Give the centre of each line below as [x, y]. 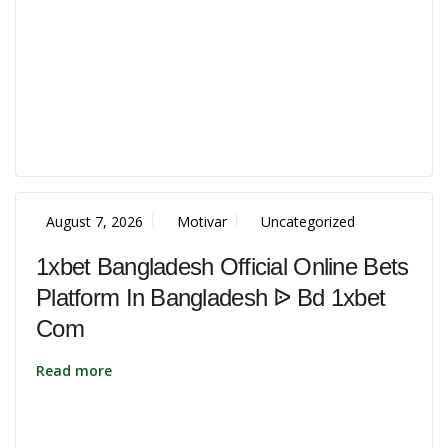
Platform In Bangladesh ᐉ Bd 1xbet [211, 297]
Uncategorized [308, 221]
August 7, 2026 [94, 221]
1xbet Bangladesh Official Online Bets [222, 266]
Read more [74, 370]
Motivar [202, 221]
